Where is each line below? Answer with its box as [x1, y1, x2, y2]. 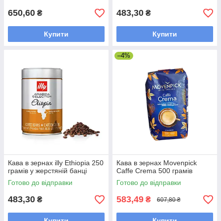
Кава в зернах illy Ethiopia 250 [8, 159, 104, 167]
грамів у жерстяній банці [8, 167, 87, 175]
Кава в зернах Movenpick [116, 159, 197, 167]
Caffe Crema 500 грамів [116, 167, 192, 175]
